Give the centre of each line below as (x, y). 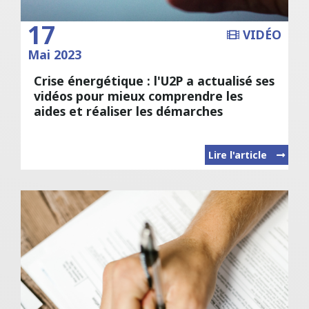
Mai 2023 (55, 55)
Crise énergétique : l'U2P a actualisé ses (154, 81)
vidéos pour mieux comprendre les (139, 96)
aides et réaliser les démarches (129, 111)
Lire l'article (239, 154)
